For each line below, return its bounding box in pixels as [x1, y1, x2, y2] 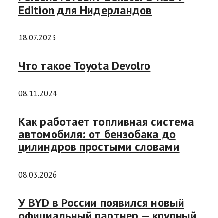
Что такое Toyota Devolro [18, 58, 151, 73]
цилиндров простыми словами [18, 139, 180, 155]
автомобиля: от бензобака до [18, 127, 176, 142]
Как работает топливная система [18, 114, 194, 129]
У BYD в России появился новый [18, 195, 184, 210]
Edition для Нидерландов [18, 2, 152, 18]
